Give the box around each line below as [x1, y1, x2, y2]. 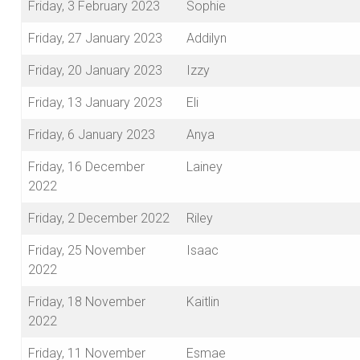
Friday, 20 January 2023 [28, 63, 162, 79]
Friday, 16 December [28, 159, 145, 175]
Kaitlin [186, 294, 219, 310]
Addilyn [186, 31, 227, 47]
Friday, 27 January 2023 [28, 31, 162, 47]
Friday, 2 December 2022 [28, 211, 170, 227]
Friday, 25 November [28, 243, 145, 259]
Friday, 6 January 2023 [28, 127, 155, 143]
